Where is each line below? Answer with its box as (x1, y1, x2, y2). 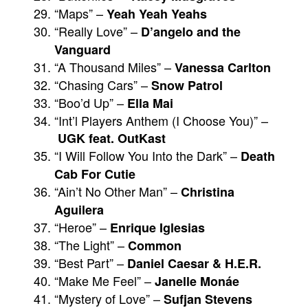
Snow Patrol (151, 76, 223, 95)
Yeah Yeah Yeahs (107, 5, 207, 23)
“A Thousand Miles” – (54, 58, 175, 76)
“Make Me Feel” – (54, 272, 155, 290)
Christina (181, 183, 234, 201)
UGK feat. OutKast (58, 129, 166, 148)
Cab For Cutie (54, 165, 135, 184)
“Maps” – (54, 4, 107, 23)
